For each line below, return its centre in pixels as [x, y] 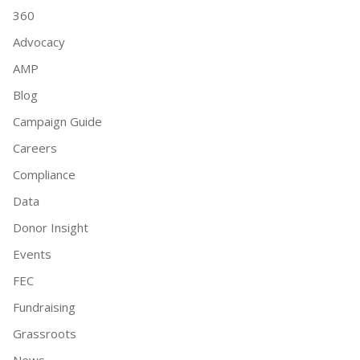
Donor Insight [51, 227]
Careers [35, 148]
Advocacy [39, 42]
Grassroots [45, 333]
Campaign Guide [57, 121]
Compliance [44, 174]
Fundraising [44, 307]
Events [32, 254]
